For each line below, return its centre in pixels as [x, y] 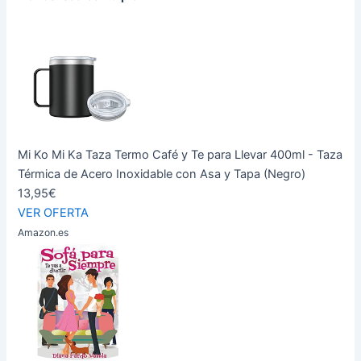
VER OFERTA [54, 213]
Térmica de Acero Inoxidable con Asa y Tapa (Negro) [162, 174]
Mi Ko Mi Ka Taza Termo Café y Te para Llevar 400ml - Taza [180, 155]
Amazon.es [44, 233]
